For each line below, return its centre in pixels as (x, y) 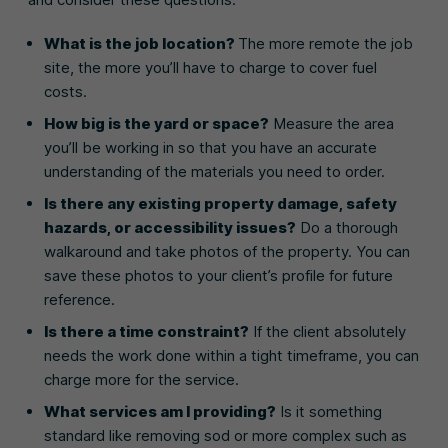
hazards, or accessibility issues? (170, 227)
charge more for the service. (141, 379)
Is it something (329, 411)
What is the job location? (141, 43)
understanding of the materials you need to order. (214, 171)
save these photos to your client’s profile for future (218, 275)
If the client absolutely (327, 331)
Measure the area (331, 123)
